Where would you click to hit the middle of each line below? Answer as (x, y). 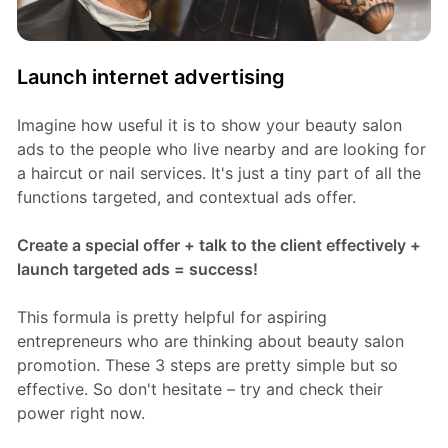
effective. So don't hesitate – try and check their (199, 389)
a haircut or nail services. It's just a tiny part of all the (218, 173)
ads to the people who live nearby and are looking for (221, 149)
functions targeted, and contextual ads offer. (186, 197)
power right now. (80, 413)
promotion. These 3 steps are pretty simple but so (207, 365)
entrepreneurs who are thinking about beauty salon (210, 341)
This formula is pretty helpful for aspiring (171, 317)
